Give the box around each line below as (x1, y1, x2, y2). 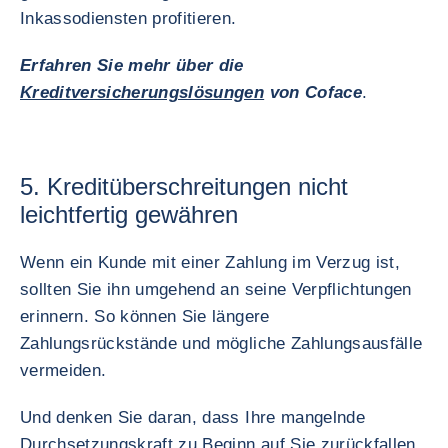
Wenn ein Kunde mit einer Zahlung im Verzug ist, (20, 253, 400, 272)
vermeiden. (20, 361, 107, 380)
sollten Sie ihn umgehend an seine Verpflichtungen (20, 280, 412, 299)
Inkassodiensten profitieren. (20, 9, 237, 28)
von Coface (264, 83, 362, 102)
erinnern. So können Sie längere (20, 307, 270, 326)
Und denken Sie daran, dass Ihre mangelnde (20, 408, 365, 427)
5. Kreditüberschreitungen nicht (20, 173, 348, 200)
